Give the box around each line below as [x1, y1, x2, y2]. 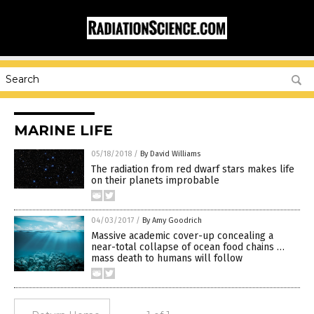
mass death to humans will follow [91, 252, 243, 264]
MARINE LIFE [14, 122, 113, 139]
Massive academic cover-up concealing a [91, 230, 273, 242]
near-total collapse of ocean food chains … [91, 241, 285, 253]
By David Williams [140, 149, 200, 158]
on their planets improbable [91, 175, 219, 186]
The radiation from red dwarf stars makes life [91, 163, 294, 175]
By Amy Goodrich [142, 216, 202, 225]
